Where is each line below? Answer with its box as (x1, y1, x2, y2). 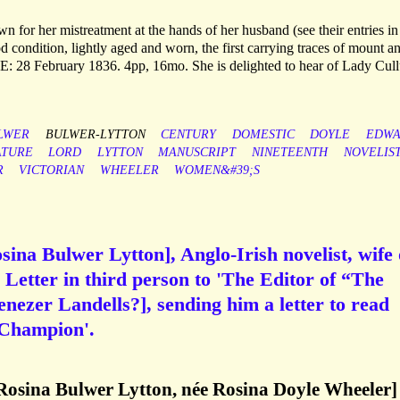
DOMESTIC (231, 128, 295, 142)
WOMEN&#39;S (174, 163, 261, 178)
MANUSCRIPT (158, 146, 237, 160)
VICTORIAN (19, 163, 85, 178)
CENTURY (161, 128, 217, 142)
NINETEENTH (251, 146, 328, 160)
